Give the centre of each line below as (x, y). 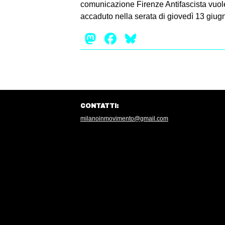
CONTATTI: (99, 106)
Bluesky (167, 38)
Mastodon (134, 38)
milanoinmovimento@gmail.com (124, 118)
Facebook (154, 38)
